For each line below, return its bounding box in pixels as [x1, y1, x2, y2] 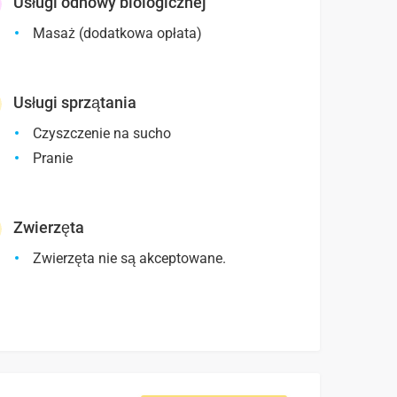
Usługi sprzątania [12, 93, 136, 113]
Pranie [32, 150, 73, 167]
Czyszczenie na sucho [32, 125, 171, 143]
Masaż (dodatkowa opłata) [32, 25, 202, 43]
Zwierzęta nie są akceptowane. [32, 250, 226, 268]
